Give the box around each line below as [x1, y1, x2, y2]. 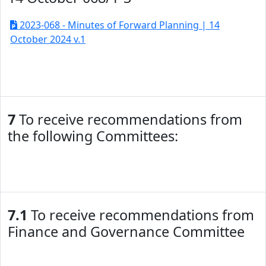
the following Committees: [8, 126, 178, 145]
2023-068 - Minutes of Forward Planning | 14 [17, 18, 220, 31]
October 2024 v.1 [10, 33, 85, 46]
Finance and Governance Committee [8, 222, 245, 241]
